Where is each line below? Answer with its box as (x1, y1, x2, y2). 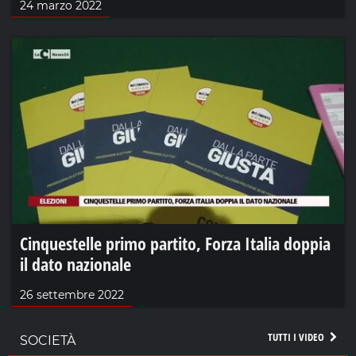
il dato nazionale (20, 252, 131, 277)
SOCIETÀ (20, 333, 75, 349)
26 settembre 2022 (20, 288, 124, 303)
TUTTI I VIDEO (267, 330, 327, 345)
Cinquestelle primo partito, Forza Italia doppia (20, 231, 331, 256)
